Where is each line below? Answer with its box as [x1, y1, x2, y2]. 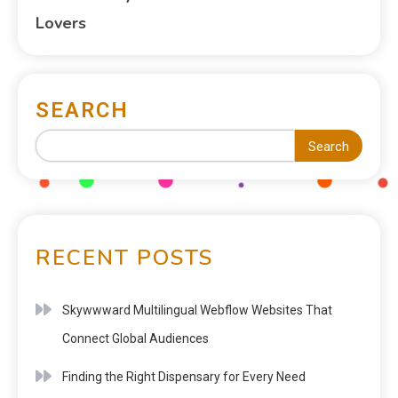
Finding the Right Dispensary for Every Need [62, 369, 306, 384]
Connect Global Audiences [62, 330, 209, 346]
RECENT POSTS [36, 243, 213, 272]
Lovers [36, 12, 87, 34]
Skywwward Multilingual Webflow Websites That [62, 302, 332, 317]
